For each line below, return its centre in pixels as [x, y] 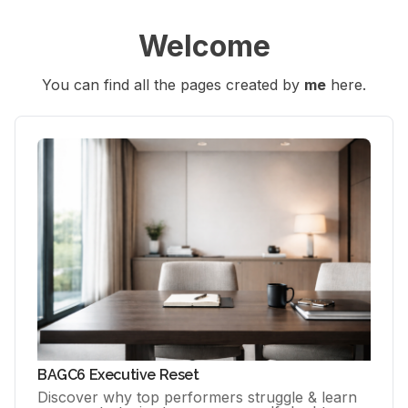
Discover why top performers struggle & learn [197, 397]
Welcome [204, 46]
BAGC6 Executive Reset [118, 375]
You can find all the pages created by [173, 85]
